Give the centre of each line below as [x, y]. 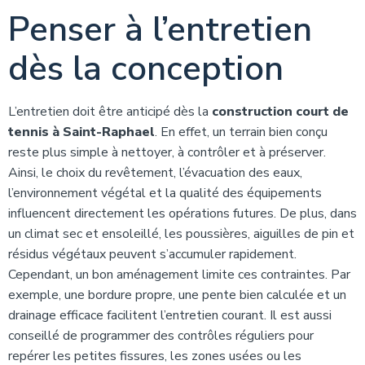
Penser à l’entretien [160, 30]
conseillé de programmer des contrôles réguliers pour [161, 336]
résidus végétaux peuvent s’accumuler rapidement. [152, 254]
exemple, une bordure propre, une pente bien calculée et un [177, 295]
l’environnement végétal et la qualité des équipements [165, 193]
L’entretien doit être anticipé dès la [110, 112]
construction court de [280, 112]
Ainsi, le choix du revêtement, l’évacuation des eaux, [155, 173]
